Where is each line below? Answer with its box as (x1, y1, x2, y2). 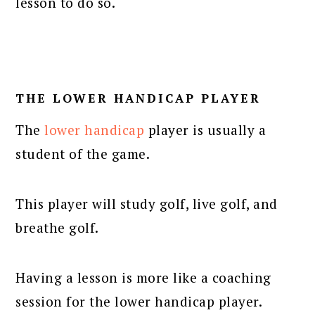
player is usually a (144, 120, 266, 139)
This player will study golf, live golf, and (15, 194, 278, 212)
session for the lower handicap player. (15, 292, 263, 310)
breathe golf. (15, 218, 99, 236)
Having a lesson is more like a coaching (15, 268, 271, 286)
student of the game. (15, 144, 150, 162)
